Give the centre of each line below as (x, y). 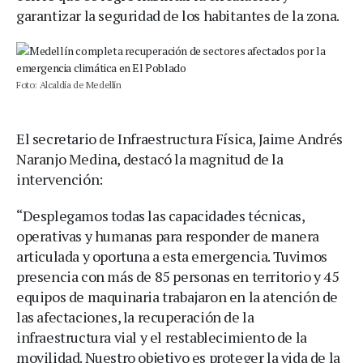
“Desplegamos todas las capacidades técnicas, (160, 216)
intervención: (60, 179)
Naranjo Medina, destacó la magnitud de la (150, 159)
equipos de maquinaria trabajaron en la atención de (177, 297)
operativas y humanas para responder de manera (168, 236)
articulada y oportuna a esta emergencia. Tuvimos (172, 256)
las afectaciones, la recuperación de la (135, 317)
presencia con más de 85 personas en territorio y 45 (178, 276)
